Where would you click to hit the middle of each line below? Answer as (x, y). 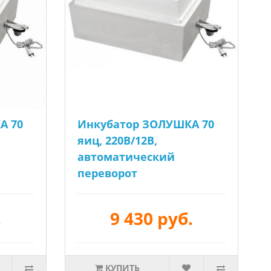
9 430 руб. (152, 218)
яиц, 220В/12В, (118, 140)
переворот (108, 173)
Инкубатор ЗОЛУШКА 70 (146, 124)
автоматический (126, 157)
